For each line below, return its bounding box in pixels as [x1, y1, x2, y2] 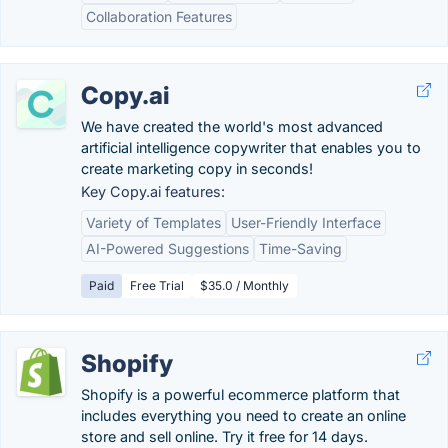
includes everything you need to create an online [81, 407, 406, 424]
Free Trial [130, 278, 184, 293]
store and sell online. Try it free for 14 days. [81, 428, 368, 445]
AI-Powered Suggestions [86, 240, 249, 257]
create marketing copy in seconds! [81, 160, 313, 177]
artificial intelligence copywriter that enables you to [81, 139, 421, 156]
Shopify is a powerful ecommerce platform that [81, 386, 400, 403]
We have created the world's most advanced [81, 118, 383, 135]
